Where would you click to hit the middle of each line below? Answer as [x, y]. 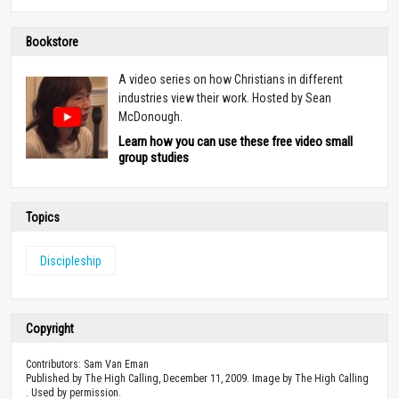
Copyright [50, 328]
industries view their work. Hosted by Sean [225, 98]
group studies [154, 157]
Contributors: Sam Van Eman [87, 364]
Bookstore [52, 41]
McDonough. [151, 116]
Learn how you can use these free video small [236, 141]
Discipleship [71, 261]
